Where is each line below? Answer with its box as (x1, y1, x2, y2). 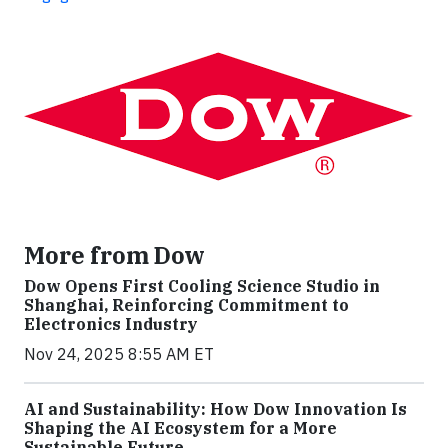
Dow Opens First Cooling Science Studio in (24, 276, 380, 297)
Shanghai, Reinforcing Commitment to (24, 295, 349, 316)
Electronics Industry (24, 314, 198, 335)
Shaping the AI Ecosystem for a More (24, 418, 337, 439)
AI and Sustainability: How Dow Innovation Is (24, 399, 407, 420)
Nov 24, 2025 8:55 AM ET (24, 344, 214, 365)
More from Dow (24, 240, 205, 271)
